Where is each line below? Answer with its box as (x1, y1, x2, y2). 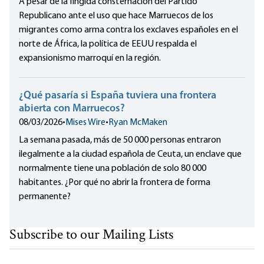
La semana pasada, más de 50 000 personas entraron (19, 136, 221, 146)
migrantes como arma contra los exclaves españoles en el (19, 25, 238, 35)
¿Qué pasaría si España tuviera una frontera (19, 90, 216, 102)
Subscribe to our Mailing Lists (9, 225, 173, 246)
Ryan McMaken (108, 118, 167, 128)
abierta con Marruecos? (19, 103, 125, 115)
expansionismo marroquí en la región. (19, 54, 161, 64)
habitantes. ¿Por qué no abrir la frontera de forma (19, 178, 210, 188)
